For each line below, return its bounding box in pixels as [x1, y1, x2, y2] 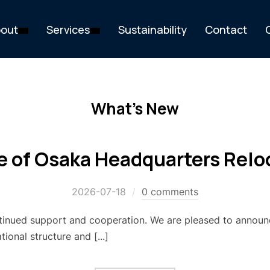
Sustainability [118, 22, 187, 37]
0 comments [142, 186, 198, 198]
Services [46, 22, 90, 37]
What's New [91, 98, 179, 119]
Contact [205, 22, 247, 37]
